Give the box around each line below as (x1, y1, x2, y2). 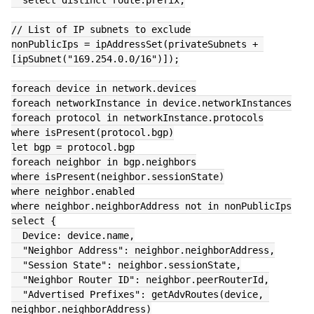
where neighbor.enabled (11, 186, 135, 197)
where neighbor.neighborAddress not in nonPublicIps (11, 200, 292, 212)
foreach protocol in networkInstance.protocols (11, 112, 264, 123)
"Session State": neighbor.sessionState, (22, 259, 241, 271)
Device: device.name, (22, 230, 135, 241)
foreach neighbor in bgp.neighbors (11, 156, 196, 168)
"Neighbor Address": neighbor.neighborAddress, (22, 245, 275, 256)
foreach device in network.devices (11, 83, 196, 94)
